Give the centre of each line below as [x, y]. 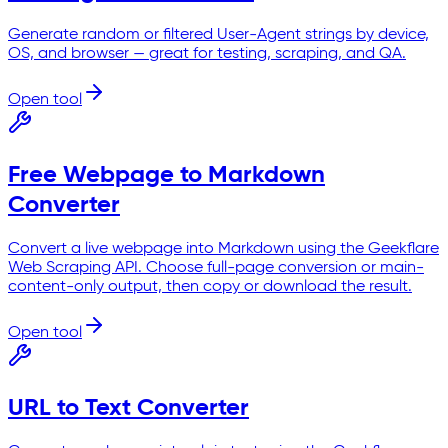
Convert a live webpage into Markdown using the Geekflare [223, 248]
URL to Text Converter [128, 407]
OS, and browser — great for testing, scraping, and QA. [207, 54]
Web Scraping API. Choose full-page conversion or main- [216, 267]
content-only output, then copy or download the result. [210, 286]
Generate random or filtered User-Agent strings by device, [218, 35]
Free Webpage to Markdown [166, 175]
